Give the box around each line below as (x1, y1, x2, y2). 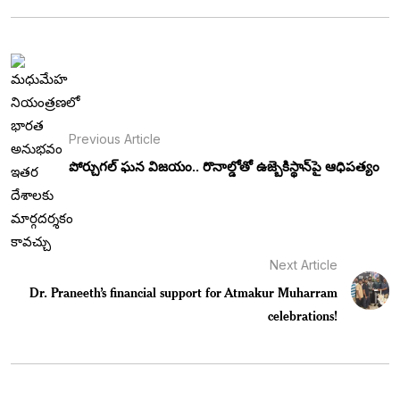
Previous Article (69, 131, 161, 147)
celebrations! (268, 306, 338, 324)
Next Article (270, 256, 338, 272)
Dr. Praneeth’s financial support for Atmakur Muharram (29, 283, 338, 301)
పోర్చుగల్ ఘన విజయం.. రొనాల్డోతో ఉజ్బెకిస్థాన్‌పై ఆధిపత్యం (69, 158, 379, 176)
